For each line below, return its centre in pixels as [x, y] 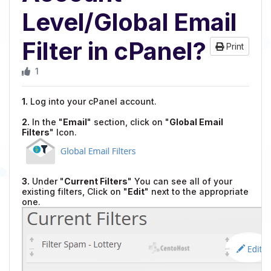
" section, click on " [128, 122]
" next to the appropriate [197, 191]
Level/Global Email [129, 22]
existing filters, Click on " [75, 191]
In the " [46, 122]
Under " [47, 181]
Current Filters [96, 181]
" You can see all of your [180, 181]
